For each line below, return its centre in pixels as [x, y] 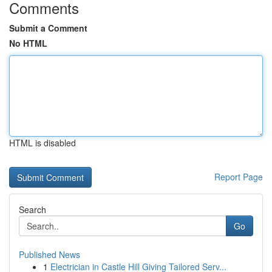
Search [32, 209]
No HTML [28, 43]
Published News [49, 254]
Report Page [239, 177]
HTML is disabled [42, 143]
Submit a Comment [48, 28]
